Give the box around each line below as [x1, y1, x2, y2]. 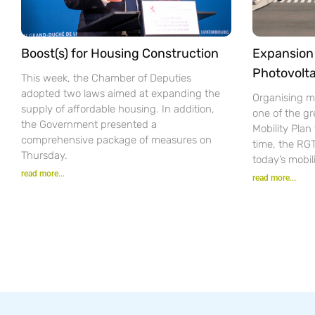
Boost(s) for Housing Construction [21, 45, 219, 61]
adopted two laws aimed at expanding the [21, 86, 220, 100]
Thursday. [21, 148, 67, 162]
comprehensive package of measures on [21, 133, 212, 146]
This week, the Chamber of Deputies [21, 71, 191, 84]
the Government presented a [21, 117, 157, 131]
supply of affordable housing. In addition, [21, 102, 214, 115]
